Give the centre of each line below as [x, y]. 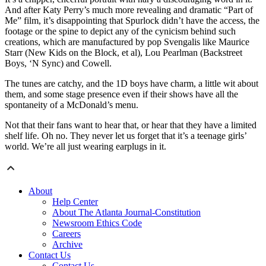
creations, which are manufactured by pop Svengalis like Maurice [127, 42]
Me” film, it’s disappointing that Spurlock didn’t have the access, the [132, 21]
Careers [66, 234]
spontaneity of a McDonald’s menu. [72, 105]
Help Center [75, 202]
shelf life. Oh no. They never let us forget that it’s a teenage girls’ [126, 136]
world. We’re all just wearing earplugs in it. [85, 147]
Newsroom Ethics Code [97, 223]
